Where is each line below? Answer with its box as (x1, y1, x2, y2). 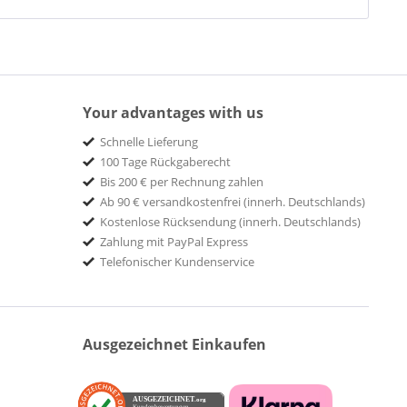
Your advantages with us (83, 103, 263, 124)
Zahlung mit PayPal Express (100, 233, 248, 251)
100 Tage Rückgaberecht (100, 154, 231, 171)
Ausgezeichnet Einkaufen (83, 334, 266, 355)
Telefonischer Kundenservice (100, 253, 254, 271)
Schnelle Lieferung (100, 134, 198, 151)
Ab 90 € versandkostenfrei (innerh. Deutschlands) (100, 194, 365, 211)
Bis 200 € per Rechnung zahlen (100, 174, 263, 191)
